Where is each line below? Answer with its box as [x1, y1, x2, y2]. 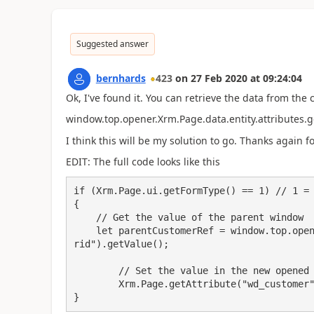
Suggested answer [76, 37, 149, 50]
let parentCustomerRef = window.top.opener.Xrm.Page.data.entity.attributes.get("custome [73, 224, 96, 236]
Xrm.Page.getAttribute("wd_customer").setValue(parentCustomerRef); [73, 278, 118, 289]
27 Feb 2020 [190, 71, 247, 85]
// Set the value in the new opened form [73, 264, 118, 276]
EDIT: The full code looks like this [65, 155, 220, 168]
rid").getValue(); [73, 238, 169, 250]
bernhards [95, 71, 146, 85]
